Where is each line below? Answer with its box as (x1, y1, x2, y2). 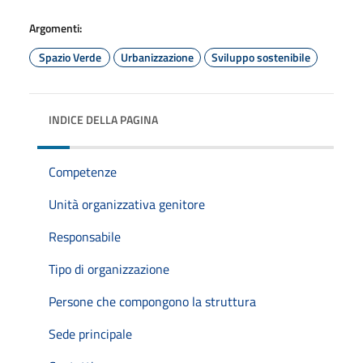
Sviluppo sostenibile (211, 48, 310, 66)
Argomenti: (29, 19, 82, 36)
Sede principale (49, 323, 132, 344)
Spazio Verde (38, 48, 101, 66)
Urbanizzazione (121, 48, 194, 66)
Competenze (49, 161, 117, 181)
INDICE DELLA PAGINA (49, 110, 158, 128)
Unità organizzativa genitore (49, 194, 205, 214)
